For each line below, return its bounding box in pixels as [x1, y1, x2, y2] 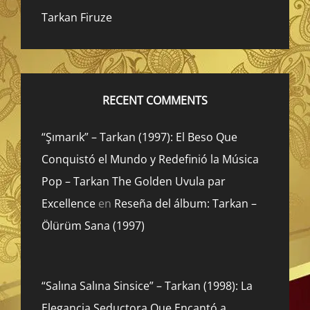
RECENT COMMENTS [102, 93, 208, 109]
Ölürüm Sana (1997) [42, 218, 145, 234]
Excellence [42, 196, 95, 212]
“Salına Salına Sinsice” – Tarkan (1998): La [42, 278, 253, 294]
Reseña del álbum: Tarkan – [114, 196, 257, 212]
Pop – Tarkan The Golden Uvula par [42, 174, 226, 190]
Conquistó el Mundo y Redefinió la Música [42, 152, 259, 167]
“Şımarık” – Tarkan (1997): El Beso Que [42, 129, 237, 145]
